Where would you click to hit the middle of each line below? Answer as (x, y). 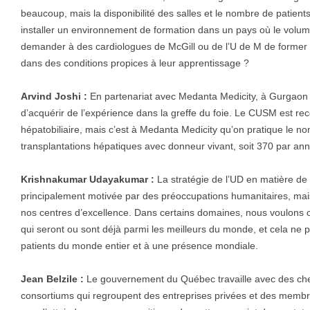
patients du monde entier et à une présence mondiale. (139, 246)
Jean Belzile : (52, 279)
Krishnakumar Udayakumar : (88, 180)
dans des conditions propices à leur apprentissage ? (135, 63)
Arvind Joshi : (54, 97)
